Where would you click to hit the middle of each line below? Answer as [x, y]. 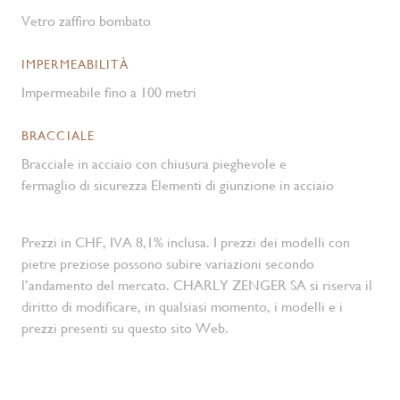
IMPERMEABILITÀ [75, 64]
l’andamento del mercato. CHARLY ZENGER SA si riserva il [197, 285]
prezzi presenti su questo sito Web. [125, 328]
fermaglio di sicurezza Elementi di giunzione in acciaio [178, 185]
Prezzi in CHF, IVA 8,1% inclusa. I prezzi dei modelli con [186, 242]
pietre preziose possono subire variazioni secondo [168, 264]
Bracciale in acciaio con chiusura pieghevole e [154, 164]
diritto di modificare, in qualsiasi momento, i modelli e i [182, 307]
